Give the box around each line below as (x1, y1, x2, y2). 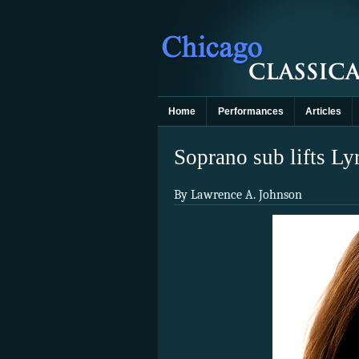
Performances (217, 106, 284, 117)
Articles (305, 106, 341, 117)
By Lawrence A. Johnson (174, 188, 302, 203)
